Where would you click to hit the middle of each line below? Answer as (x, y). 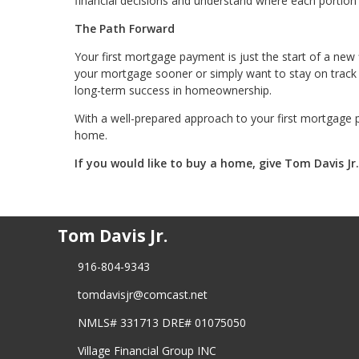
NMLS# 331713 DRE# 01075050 (161, 323)
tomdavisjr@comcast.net (142, 294)
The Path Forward (125, 28)
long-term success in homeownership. (173, 90)
